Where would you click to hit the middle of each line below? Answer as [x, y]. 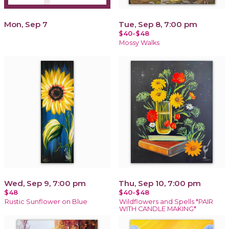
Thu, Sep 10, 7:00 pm [160, 183]
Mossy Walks [139, 42]
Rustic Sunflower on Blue [46, 201]
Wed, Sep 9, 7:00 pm [45, 183]
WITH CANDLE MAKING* [158, 209]
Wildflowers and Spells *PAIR [166, 201]
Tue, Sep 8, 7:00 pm [158, 24]
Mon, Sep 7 [26, 24]
